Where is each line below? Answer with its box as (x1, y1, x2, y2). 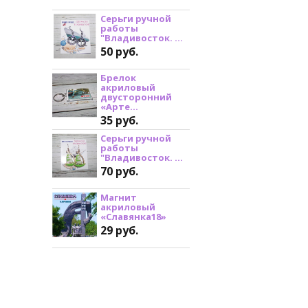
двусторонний (100, 90, 172, 103)
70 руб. (100, 163, 138, 179)
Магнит (100, 190, 137, 203)
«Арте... (100, 100, 138, 113)
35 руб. (100, 112, 138, 128)
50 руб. (100, 43, 138, 59)
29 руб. (100, 222, 138, 238)
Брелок (100, 71, 136, 84)
